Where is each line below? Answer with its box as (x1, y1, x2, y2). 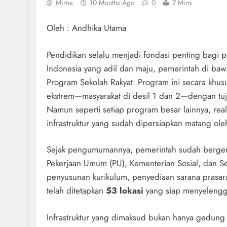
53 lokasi (106, 184, 143, 197)
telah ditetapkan (47, 184, 106, 197)
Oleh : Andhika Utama (47, 22, 126, 34)
